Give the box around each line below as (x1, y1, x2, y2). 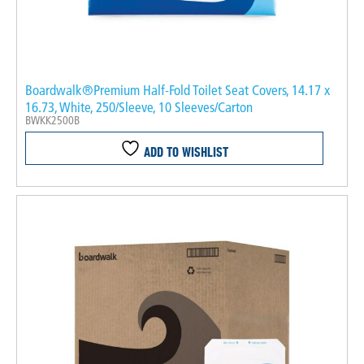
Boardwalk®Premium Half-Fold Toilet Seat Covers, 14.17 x (25, 80, 330, 98)
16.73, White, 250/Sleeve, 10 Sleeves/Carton (25, 97, 253, 115)
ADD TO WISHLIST (140, 143, 228, 159)
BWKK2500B (25, 112, 80, 128)
